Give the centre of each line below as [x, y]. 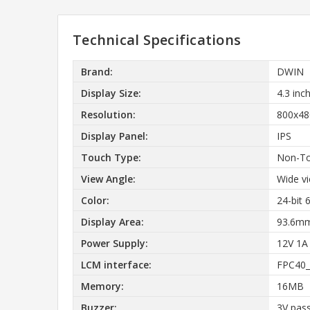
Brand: [97, 71]
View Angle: [108, 179]
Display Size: [111, 93]
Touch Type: [111, 157]
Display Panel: [114, 136]
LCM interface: [116, 264]
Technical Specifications [157, 40]
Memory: [102, 286]
